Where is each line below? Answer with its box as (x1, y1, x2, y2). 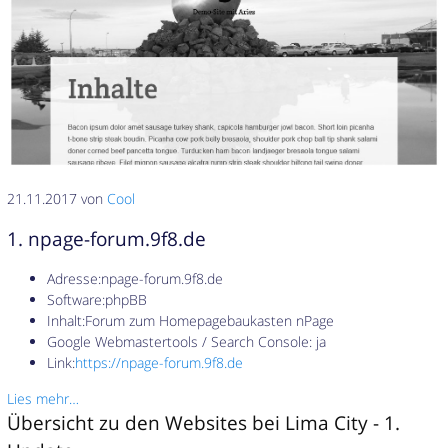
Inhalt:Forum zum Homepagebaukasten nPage (47, 311, 335, 331)
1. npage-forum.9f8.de (7, 225, 207, 251)
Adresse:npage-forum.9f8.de (47, 269, 224, 289)
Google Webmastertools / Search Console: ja (47, 332, 327, 352)
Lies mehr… (7, 388, 80, 408)
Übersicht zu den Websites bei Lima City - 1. (7, 409, 401, 435)
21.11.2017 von (7, 189, 108, 209)
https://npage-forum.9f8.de (75, 353, 244, 373)
